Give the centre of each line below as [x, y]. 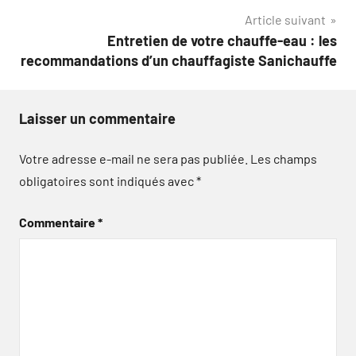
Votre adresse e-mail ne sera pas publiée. [133, 158]
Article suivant [285, 19]
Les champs [284, 158]
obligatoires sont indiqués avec [108, 180]
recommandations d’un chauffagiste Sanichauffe [179, 60]
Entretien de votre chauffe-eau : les [222, 40]
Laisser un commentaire [97, 118]
